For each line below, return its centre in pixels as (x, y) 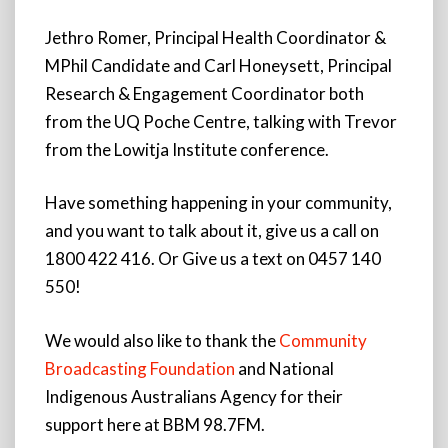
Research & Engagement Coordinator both (204, 93)
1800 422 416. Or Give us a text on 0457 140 (213, 258)
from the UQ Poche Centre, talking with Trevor (221, 121)
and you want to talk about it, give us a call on (212, 230)
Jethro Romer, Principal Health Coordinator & (215, 37)
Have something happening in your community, (218, 202)
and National (284, 368)
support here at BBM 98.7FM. (155, 424)
